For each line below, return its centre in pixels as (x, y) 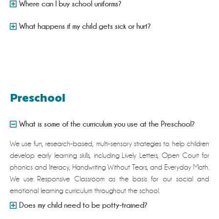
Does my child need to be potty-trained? (84, 205)
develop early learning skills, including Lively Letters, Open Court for (109, 156)
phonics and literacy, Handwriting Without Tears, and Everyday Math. (109, 167)
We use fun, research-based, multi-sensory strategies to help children (109, 144)
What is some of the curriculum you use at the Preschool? (107, 124)
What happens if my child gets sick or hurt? (85, 26)
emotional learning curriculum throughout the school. (85, 191)
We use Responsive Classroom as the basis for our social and (109, 179)
